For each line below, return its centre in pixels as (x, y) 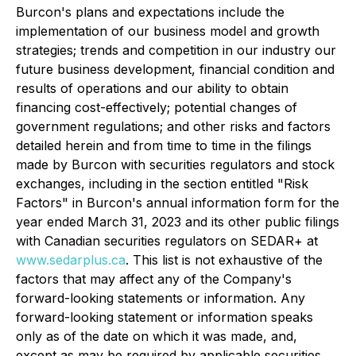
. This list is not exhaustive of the (224, 260)
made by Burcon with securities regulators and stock (175, 164)
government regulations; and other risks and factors (173, 126)
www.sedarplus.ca (71, 260)
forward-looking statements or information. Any (161, 298)
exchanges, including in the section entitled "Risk (162, 184)
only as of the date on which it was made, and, (157, 336)
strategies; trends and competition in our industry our (176, 50)
